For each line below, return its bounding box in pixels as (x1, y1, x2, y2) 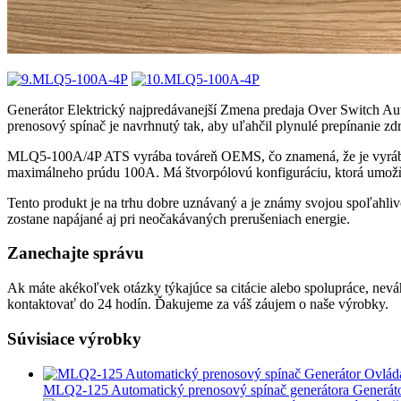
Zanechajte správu (7, 243, 144, 263)
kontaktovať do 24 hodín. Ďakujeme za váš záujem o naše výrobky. (7, 296, 388, 312)
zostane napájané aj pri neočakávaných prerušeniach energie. (7, 210, 350, 226)
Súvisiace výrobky (7, 328, 141, 348)
